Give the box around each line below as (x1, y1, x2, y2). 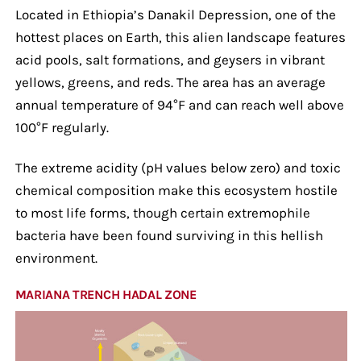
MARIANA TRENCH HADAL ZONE (15, 286, 197, 302)
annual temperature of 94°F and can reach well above (15, 96, 344, 113)
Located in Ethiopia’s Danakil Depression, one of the (15, 6, 336, 23)
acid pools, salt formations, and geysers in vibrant (15, 51, 325, 68)
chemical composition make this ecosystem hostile (15, 181, 338, 198)
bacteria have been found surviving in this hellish (15, 226, 323, 243)
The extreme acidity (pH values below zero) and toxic (15, 159, 341, 176)
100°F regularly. (15, 118, 109, 135)
